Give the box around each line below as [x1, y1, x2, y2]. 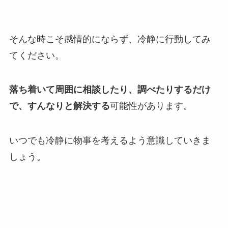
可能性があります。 [109, 101, 192, 111]
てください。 [9, 50, 64, 61]
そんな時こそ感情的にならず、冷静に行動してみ [9, 34, 211, 44]
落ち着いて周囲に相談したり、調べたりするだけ [9, 84, 211, 95]
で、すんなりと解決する [9, 101, 110, 111]
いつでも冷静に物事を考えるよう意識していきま [9, 135, 211, 146]
